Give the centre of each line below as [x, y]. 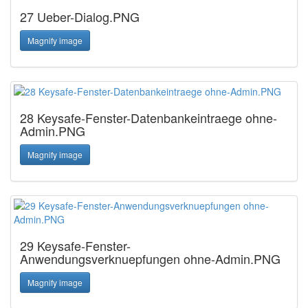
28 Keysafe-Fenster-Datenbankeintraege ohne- [148, 118]
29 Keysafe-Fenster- [75, 245]
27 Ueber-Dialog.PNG [80, 16]
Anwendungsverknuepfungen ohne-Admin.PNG [150, 258]
